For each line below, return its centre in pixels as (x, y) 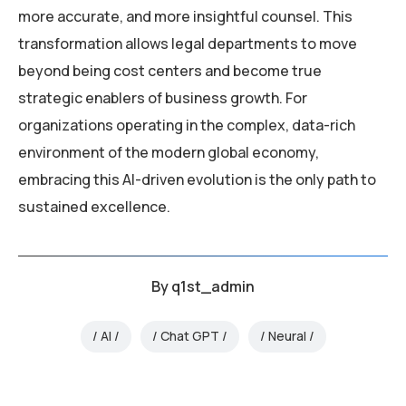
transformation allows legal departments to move (188, 43)
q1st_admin (213, 286)
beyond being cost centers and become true (170, 70)
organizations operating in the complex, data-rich (187, 125)
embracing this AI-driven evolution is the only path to (197, 179)
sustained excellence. (94, 206)
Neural (287, 336)
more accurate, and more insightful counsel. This (185, 16)
